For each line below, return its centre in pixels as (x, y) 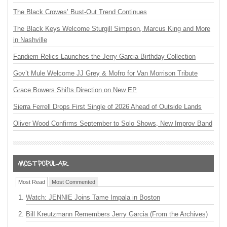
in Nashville (30, 40)
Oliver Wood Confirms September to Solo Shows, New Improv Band (113, 123)
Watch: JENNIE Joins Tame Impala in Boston (93, 197)
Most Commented (73, 182)
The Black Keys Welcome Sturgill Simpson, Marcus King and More (112, 29)
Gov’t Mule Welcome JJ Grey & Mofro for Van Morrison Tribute (105, 73)
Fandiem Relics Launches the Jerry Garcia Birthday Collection (104, 56)
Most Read (32, 182)
